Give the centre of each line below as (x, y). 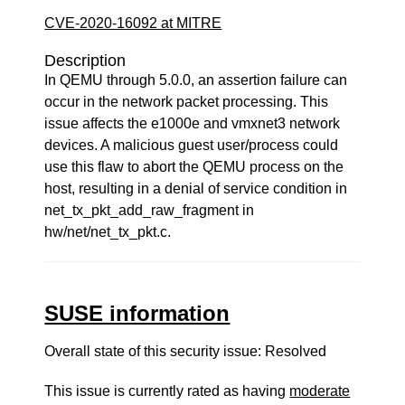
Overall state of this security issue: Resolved (186, 351)
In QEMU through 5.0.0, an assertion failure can (196, 80)
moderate (320, 391)
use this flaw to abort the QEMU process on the (194, 167)
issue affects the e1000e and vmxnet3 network (193, 123)
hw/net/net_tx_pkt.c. (108, 232)
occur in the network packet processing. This (187, 102)
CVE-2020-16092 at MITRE (133, 23)
